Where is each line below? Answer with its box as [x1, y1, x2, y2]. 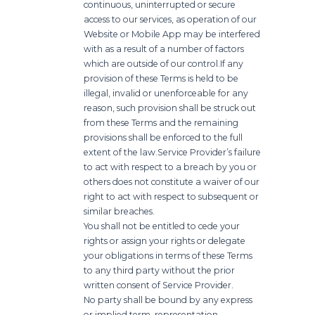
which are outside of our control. [84, 58, 221, 69]
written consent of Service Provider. [84, 279, 234, 290]
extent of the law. [84, 146, 158, 157]
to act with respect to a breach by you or [84, 161, 257, 172]
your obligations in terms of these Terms [84, 250, 253, 261]
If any [220, 58, 244, 69]
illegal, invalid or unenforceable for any [84, 87, 249, 98]
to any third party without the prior [84, 264, 236, 276]
